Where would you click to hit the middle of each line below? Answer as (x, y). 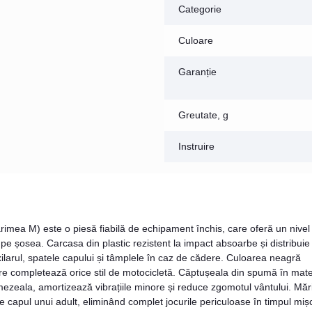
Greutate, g (203, 115)
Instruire (196, 146)
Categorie (200, 9)
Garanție (197, 71)
